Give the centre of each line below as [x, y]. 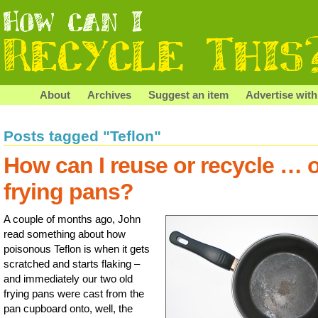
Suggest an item [188, 95]
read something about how [65, 234]
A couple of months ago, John [72, 219]
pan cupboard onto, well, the [68, 308]
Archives [109, 95]
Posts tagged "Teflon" [82, 136]
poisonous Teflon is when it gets [77, 248]
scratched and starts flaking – [72, 263]
